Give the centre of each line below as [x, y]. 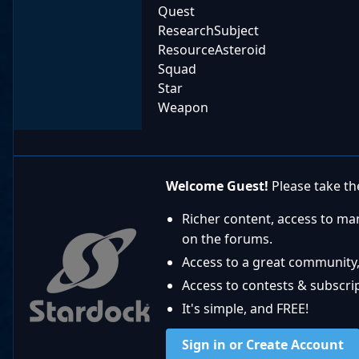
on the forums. [227, 239]
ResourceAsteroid [212, 50]
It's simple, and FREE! [245, 309]
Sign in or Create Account [263, 345]
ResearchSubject [208, 31]
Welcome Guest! [217, 186]
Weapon [183, 108]
